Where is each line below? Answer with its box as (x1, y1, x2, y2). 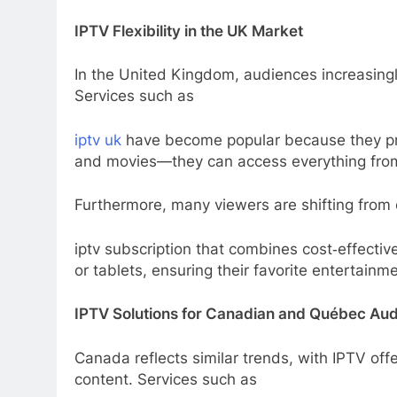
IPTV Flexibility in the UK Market (74, 21, 303, 40)
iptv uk (74, 130, 121, 149)
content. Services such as (74, 370, 261, 388)
